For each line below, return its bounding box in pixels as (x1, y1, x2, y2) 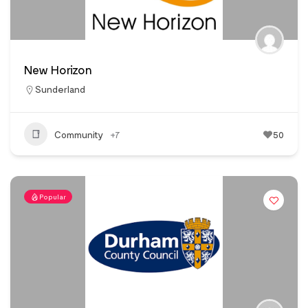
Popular (39, 192, 66, 201)
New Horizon (24, 62, 92, 78)
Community (54, 128, 103, 140)
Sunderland (35, 83, 85, 96)
